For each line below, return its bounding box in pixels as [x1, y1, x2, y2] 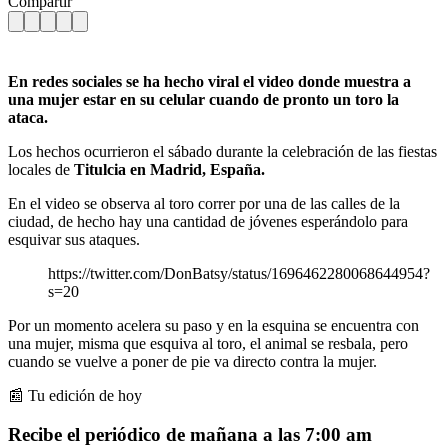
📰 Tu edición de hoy [8, 386, 142, 404]
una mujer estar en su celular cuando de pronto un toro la [8, 90, 399, 108]
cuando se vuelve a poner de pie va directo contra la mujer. [8, 352, 377, 370]
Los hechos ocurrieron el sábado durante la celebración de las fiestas [8, 142, 437, 160]
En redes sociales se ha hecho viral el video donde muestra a [8, 72, 411, 90]
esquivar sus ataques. [8, 230, 140, 248]
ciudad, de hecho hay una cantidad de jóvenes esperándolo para [8, 212, 408, 230]
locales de [8, 160, 74, 178]
